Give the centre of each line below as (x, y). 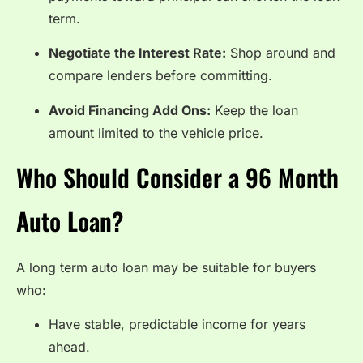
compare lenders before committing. (160, 76)
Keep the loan (254, 110)
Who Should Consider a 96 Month (177, 177)
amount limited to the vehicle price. (156, 132)
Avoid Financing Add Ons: (130, 110)
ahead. (69, 347)
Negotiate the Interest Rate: (137, 53)
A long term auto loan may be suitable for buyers (166, 267)
